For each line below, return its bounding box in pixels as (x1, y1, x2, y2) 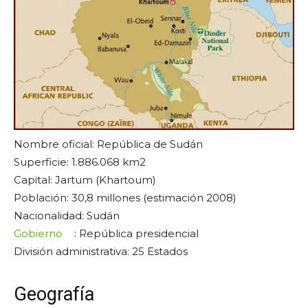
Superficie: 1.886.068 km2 (14, 155, 146, 169)
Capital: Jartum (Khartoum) (14, 173, 156, 187)
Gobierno (14, 227, 63, 241)
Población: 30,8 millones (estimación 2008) (14, 191, 236, 205)
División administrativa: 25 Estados (14, 245, 188, 258)
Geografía (14, 283, 94, 306)
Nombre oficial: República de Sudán (14, 137, 203, 151)
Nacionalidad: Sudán (14, 209, 120, 223)
